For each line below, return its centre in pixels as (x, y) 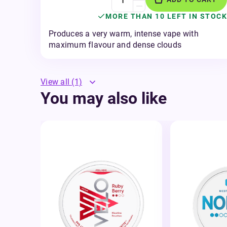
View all (55, 82)
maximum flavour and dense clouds (115, 45)
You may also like (104, 98)
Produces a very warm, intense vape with (124, 34)
